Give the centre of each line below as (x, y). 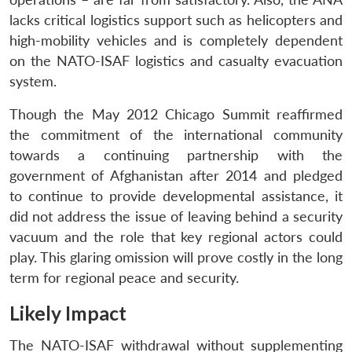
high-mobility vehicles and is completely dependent (176, 40)
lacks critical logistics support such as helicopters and (176, 20)
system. (33, 81)
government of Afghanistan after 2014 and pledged (176, 175)
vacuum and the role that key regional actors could (176, 236)
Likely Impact (68, 313)
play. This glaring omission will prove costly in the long (176, 257)
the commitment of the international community (176, 134)
